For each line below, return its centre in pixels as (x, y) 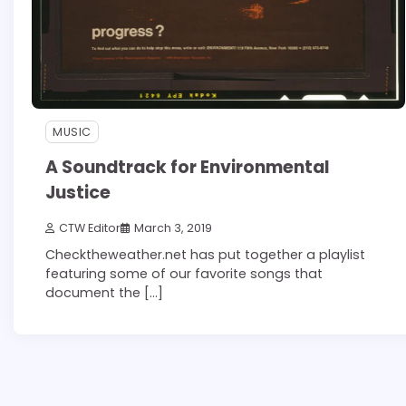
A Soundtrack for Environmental (187, 168)
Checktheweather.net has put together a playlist (205, 255)
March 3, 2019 (173, 228)
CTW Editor (90, 228)
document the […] (104, 293)
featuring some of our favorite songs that (184, 274)
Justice (78, 193)
